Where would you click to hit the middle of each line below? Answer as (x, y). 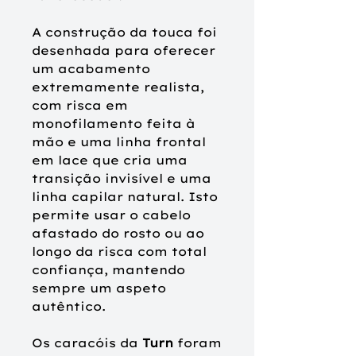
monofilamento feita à (114, 123)
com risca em (80, 105)
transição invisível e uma (122, 178)
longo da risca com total (119, 251)
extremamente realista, (118, 87)
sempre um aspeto (99, 288)
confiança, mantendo (108, 269)
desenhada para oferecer (124, 50)
